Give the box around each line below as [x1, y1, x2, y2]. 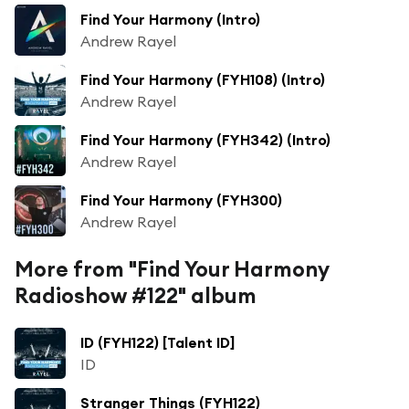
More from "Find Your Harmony [15, 255, 329, 282]
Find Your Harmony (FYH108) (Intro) [80, 69, 325, 89]
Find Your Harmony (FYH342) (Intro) [80, 130, 330, 149]
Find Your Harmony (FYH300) [80, 190, 282, 209]
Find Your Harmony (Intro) [80, 9, 260, 28]
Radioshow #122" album [15, 281, 257, 309]
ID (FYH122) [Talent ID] [80, 332, 235, 351]
